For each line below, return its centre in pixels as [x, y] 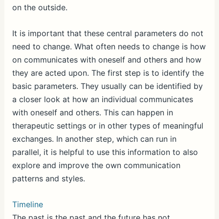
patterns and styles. [48, 178]
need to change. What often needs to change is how [109, 46]
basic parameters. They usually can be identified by [107, 86]
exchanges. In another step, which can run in [94, 139]
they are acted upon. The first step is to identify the [108, 73]
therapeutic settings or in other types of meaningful [108, 125]
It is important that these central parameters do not [108, 33]
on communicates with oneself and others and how [107, 59]
